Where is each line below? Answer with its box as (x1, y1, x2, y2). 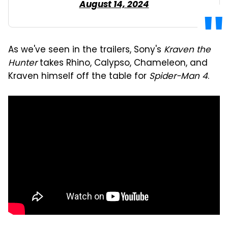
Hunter (8, 56, 37, 71)
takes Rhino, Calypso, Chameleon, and (37, 56, 208, 71)
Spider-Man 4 (149, 69, 208, 84)
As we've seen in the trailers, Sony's (8, 43, 164, 58)
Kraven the (164, 43, 211, 58)
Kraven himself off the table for (8, 69, 149, 84)
